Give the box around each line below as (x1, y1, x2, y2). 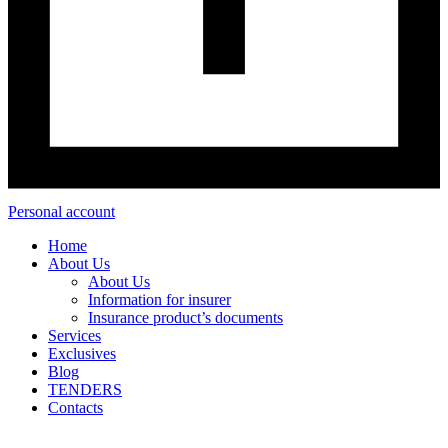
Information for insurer (88, 291, 231, 309)
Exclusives (48, 345, 116, 363)
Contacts (48, 399, 103, 417)
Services (48, 327, 101, 345)
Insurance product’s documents (88, 309, 283, 327)
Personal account (8, 203, 115, 221)
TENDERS (48, 381, 122, 399)
